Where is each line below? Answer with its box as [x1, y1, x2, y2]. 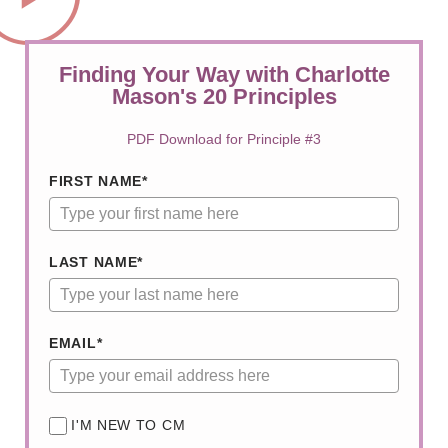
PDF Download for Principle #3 [127, 131, 321, 148]
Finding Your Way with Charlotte [58, 62, 390, 88]
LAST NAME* [49, 254, 143, 271]
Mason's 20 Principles [111, 84, 337, 110]
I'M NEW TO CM [71, 417, 186, 434]
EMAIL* [49, 335, 103, 352]
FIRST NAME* [49, 173, 148, 190]
